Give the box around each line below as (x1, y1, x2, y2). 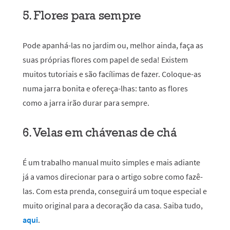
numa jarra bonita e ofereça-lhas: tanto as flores (23, 83, 188, 93)
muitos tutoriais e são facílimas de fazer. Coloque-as (23, 69, 201, 79)
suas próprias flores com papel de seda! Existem (23, 54, 188, 65)
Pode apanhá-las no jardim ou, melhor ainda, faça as (23, 40, 203, 50)
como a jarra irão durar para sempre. (23, 98, 149, 108)
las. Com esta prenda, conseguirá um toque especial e (23, 186, 207, 196)
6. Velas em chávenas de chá (23, 124, 177, 140)
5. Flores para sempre (23, 7, 141, 23)
